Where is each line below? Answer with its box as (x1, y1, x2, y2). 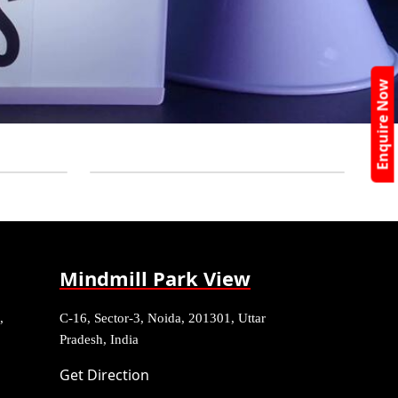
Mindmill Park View (60, 265, 251, 291)
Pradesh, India (60, 332, 139, 346)
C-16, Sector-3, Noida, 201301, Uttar (60, 311, 266, 325)
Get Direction (60, 365, 149, 385)
